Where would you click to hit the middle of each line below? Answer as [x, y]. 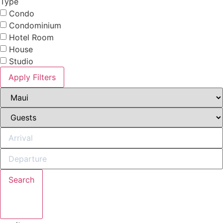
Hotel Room [31, 38]
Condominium [35, 26]
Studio [21, 61]
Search [21, 179]
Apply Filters [32, 77]
